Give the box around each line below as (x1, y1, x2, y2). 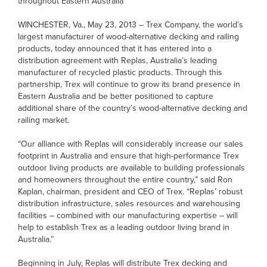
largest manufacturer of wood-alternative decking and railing (18, 30, 239, 43)
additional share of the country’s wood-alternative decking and (18, 102, 247, 114)
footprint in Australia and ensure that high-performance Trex (18, 150, 239, 162)
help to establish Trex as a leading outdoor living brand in (18, 221, 229, 234)
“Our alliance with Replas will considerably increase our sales (18, 138, 243, 150)
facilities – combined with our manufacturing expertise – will (18, 209, 238, 222)
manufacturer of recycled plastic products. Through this (18, 66, 222, 79)
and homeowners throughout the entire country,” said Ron (18, 173, 232, 186)
